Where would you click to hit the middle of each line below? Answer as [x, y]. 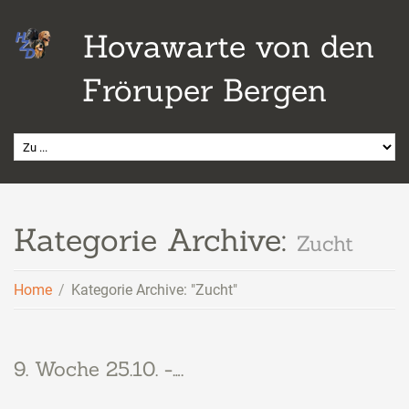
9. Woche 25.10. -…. [99, 369]
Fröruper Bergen [204, 90]
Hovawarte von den [228, 46]
